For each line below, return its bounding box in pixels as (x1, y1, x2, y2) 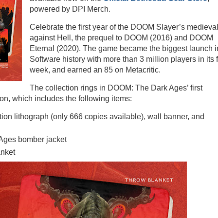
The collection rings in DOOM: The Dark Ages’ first (30, 83, 202, 92)
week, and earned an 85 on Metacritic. (30, 66, 163, 74)
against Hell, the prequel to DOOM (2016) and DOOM (30, 34, 213, 42)
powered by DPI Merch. (30, 5, 110, 14)
